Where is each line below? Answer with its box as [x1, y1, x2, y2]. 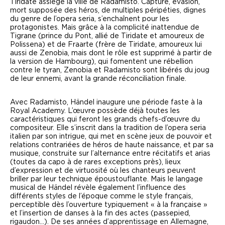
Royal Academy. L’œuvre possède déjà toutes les [10, 107, 180, 115]
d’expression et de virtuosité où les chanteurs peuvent [10, 167, 196, 175]
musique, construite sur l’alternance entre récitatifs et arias [10, 150, 210, 158]
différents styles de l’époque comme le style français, [10, 193, 193, 200]
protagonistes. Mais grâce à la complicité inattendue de [10, 24, 199, 32]
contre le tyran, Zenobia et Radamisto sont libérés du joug [10, 67, 209, 74]
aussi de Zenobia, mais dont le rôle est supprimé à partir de [10, 50, 212, 57]
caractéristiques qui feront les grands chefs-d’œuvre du [10, 116, 200, 124]
